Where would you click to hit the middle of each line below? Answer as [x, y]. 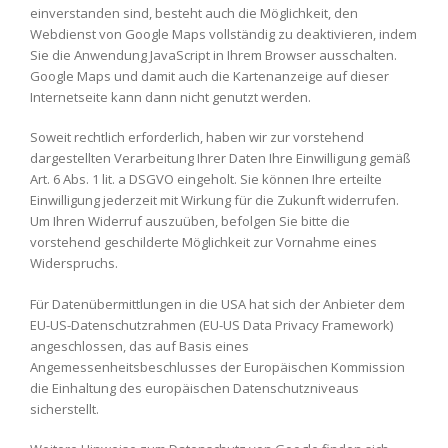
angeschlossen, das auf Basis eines [139, 345]
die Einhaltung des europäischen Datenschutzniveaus [194, 387]
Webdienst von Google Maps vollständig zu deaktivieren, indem [223, 33]
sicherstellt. [64, 408]
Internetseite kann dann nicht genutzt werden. [170, 96]
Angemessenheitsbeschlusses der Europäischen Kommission [217, 366]
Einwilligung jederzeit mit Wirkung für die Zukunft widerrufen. [214, 200]
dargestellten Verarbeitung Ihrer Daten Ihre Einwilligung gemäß [220, 158]
